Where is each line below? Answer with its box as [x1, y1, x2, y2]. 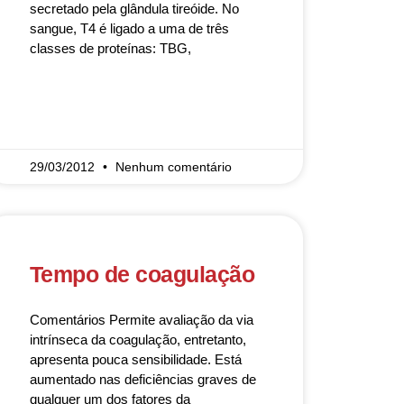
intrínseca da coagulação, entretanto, [29, 332, 246, 347]
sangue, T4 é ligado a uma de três [29, 21, 229, 36]
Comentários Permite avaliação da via [29, 312, 253, 327]
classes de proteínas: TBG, [29, 41, 191, 56]
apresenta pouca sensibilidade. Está [29, 352, 242, 367]
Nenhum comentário [115, 160, 232, 174]
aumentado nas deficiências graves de [29, 372, 256, 387]
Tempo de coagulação [29, 262, 255, 287]
